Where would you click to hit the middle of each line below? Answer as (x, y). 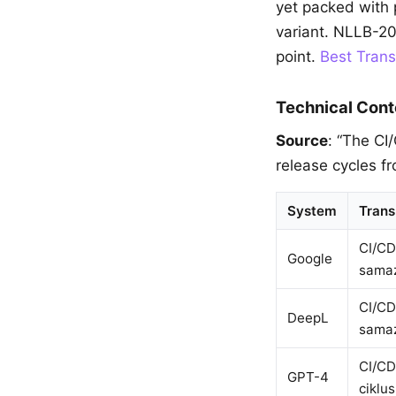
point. (298, 57)
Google (310, 259)
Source (302, 141)
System (312, 211)
